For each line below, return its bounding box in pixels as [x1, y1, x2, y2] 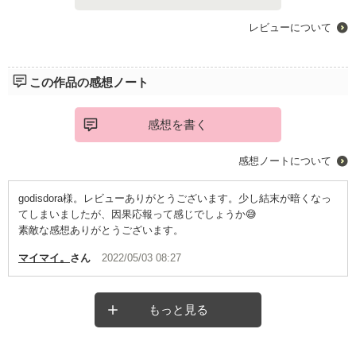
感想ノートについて [238, 155, 332, 168]
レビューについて [249, 21, 332, 34]
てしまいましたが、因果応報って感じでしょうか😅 [17, 208, 257, 221]
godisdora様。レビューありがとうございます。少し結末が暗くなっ [17, 192, 331, 205]
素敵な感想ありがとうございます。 [17, 224, 184, 237]
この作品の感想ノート [29, 75, 149, 90]
